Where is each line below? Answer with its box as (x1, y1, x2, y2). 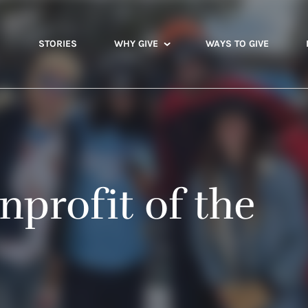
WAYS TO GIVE (206, 38, 269, 49)
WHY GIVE (114, 38, 158, 49)
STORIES (38, 38, 77, 49)
